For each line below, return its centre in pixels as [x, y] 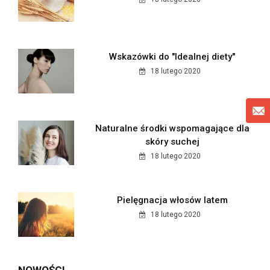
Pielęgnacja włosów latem [172, 200]
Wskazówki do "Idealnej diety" [172, 57]
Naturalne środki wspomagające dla [172, 128]
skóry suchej [172, 141]
